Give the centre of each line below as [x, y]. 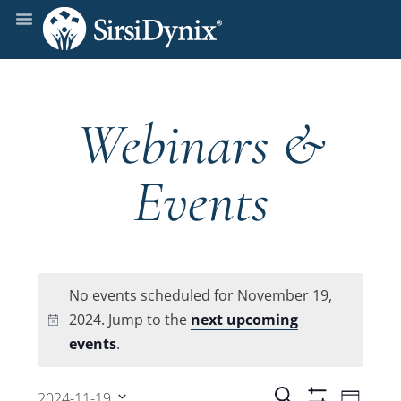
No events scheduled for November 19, [201, 295]
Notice [68, 330]
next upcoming [245, 320]
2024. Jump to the [130, 320]
